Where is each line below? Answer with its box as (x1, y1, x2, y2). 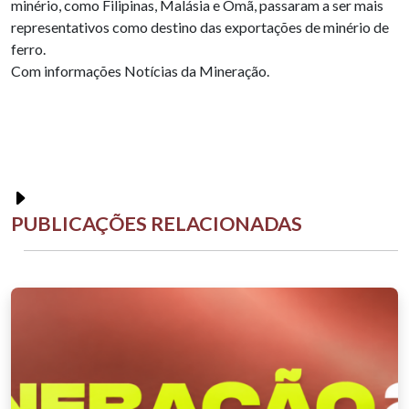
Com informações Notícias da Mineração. (11, 61, 269, 79)
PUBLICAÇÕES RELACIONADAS (11, 211, 302, 236)
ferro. (11, 39, 46, 58)
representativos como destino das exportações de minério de (11, 17, 389, 36)
